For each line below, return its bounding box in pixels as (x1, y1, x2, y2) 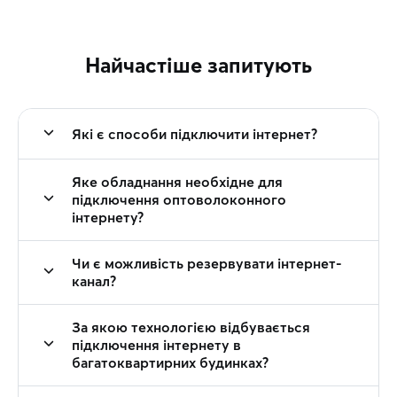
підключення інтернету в (72, 336, 241, 354)
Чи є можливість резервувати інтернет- (72, 254, 342, 272)
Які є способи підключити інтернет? (72, 125, 317, 143)
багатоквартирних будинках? (72, 354, 269, 371)
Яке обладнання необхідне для (72, 173, 283, 191)
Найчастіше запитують (85, 52, 312, 78)
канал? (72, 272, 116, 290)
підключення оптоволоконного (72, 191, 286, 208)
